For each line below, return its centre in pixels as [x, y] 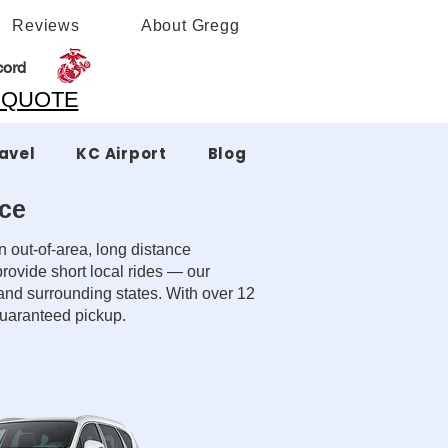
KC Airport [121, 153]
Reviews [46, 25]
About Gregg [190, 25]
